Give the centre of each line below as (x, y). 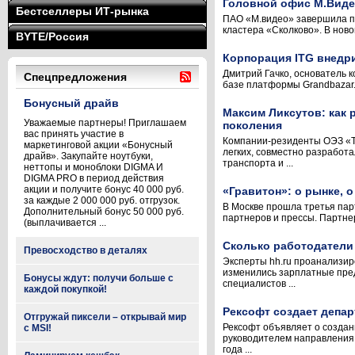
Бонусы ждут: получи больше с (99, 278)
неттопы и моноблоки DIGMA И (94, 167)
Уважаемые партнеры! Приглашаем (105, 123)
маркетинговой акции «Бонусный (98, 145)
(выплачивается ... (65, 223)
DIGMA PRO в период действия (94, 178)
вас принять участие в (74, 134)
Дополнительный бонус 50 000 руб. (104, 212)
